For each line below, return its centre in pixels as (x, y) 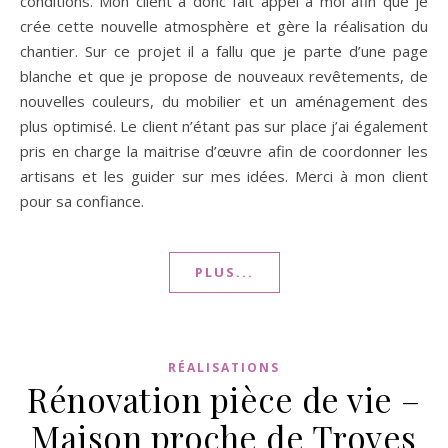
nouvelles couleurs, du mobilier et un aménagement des (224, 100)
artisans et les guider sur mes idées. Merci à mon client (224, 175)
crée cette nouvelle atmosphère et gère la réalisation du (224, 25)
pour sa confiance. (82, 200)
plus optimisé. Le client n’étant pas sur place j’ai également (224, 125)
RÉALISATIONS (224, 367)
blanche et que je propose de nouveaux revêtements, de (224, 75)
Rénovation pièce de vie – (224, 398)
